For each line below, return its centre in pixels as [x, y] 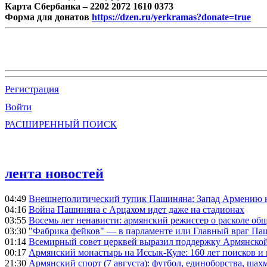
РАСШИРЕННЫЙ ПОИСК [61, 125]
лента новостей [54, 174]
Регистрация [32, 89]
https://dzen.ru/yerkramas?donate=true [171, 17]
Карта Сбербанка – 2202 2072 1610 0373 [89, 7]
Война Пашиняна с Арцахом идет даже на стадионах [136, 210]
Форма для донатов [48, 17]
